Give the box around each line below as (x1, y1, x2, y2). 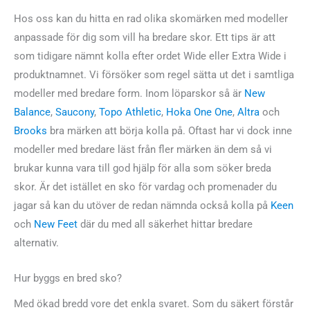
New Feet (34, 218, 77, 231)
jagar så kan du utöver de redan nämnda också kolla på (14, 199, 271, 212)
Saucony (55, 106, 94, 119)
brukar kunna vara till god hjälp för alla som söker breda (14, 162, 271, 175)
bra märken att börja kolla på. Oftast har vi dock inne (47, 125, 292, 138)
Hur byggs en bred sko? (14, 271, 122, 284)
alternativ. (14, 237, 59, 250)
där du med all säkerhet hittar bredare (77, 218, 253, 231)
